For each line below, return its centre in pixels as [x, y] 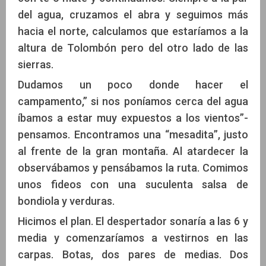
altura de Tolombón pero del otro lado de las [133, 48]
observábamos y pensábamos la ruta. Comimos [133, 168]
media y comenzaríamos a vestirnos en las [133, 238]
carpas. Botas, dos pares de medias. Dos [133, 255]
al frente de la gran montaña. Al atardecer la [133, 151]
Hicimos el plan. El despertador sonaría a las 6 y [133, 221]
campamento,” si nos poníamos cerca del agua [133, 102]
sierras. [36, 65]
